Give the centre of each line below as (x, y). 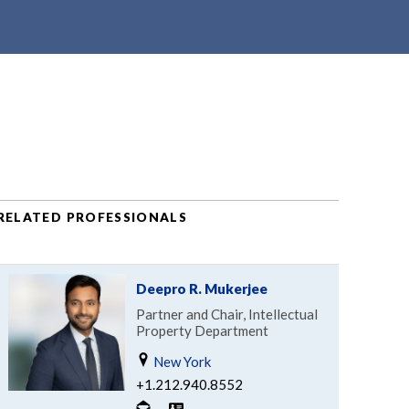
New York (180, 361)
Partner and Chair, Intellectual (226, 314)
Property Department (202, 330)
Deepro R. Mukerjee (201, 288)
